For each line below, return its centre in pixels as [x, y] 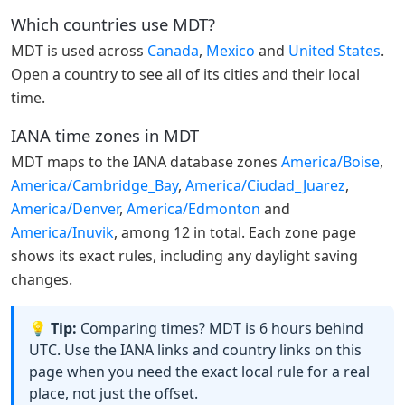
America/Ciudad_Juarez [265, 186]
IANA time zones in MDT [105, 135]
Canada [173, 51]
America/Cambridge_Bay [94, 186]
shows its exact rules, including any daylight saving [184, 256]
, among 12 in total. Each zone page [235, 233]
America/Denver [65, 209]
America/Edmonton [193, 209]
